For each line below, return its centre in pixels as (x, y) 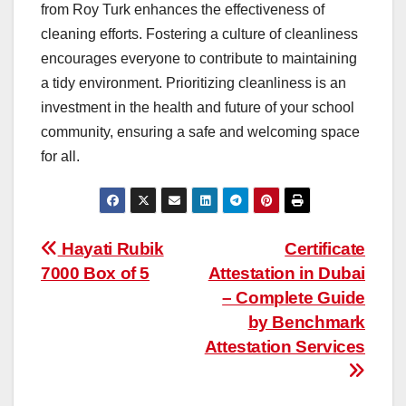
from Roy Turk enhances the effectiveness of (183, 10)
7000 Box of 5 (96, 274)
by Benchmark (306, 323)
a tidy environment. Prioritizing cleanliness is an (193, 83)
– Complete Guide (294, 298)
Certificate (325, 249)
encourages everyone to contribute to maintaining (199, 59)
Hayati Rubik (111, 249)
